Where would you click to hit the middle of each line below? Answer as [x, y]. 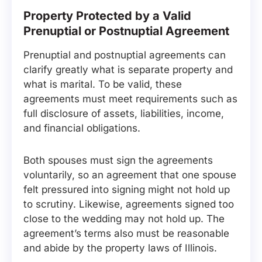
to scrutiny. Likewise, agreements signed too [129, 204]
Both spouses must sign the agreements [118, 160]
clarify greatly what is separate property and [128, 70]
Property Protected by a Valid [107, 16]
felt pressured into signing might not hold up [127, 189]
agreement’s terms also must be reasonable [126, 233]
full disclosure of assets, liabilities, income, [124, 113]
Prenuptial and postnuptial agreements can [125, 55]
